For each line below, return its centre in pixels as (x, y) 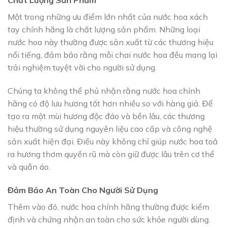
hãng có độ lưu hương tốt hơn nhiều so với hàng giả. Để (110, 104)
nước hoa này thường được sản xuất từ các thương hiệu (110, 42)
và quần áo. (29, 167)
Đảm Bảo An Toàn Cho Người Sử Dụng (83, 190)
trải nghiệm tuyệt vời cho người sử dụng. (82, 68)
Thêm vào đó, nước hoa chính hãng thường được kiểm (108, 206)
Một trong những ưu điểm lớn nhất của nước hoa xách (108, 17)
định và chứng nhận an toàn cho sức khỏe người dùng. (109, 219)
